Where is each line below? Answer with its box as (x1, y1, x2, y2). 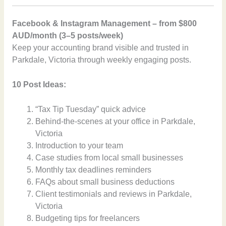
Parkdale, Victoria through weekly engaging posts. (12, 55, 191, 64)
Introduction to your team (35, 141, 124, 150)
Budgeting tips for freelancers (35, 213, 140, 222)
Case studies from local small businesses (35, 153, 184, 162)
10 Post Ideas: (12, 80, 66, 89)
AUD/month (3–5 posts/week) (12, 31, 123, 40)
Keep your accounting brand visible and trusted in (12, 43, 189, 52)
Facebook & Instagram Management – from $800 (12, 19, 197, 28)
